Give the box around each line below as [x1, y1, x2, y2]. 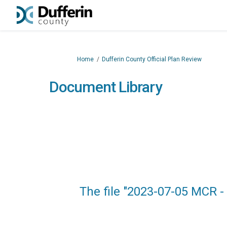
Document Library [49, 78, 162, 96]
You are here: [56, 55, 93, 62]
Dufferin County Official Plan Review [102, 56, 202, 63]
